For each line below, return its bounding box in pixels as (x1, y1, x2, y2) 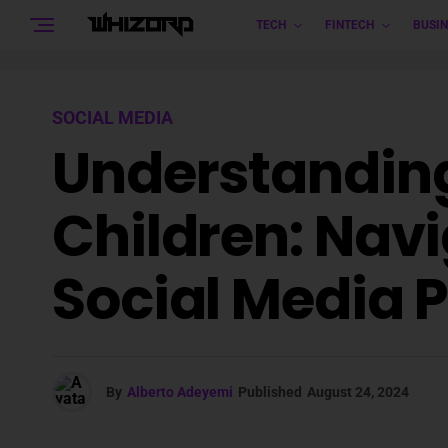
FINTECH (324, 18, 374, 32)
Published (238, 384, 302, 400)
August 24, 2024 (307, 384, 409, 400)
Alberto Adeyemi (127, 384, 233, 400)
